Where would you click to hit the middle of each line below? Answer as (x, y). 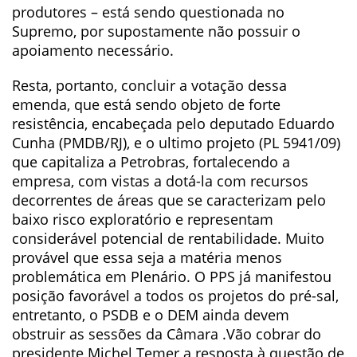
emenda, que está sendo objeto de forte (146, 104)
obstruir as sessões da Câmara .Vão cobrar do (167, 334)
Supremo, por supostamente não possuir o (156, 31)
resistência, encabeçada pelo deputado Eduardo (173, 124)
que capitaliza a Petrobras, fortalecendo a (151, 162)
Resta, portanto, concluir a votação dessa (149, 85)
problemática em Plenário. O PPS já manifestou (172, 277)
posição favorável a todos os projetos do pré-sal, (175, 296)
